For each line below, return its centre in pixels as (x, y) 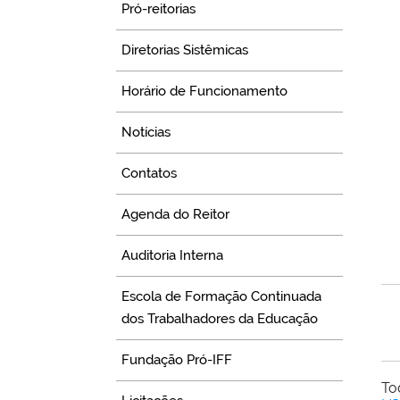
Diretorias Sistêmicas (185, 50)
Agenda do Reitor (176, 215)
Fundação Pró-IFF (177, 360)
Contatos (150, 174)
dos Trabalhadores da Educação (220, 319)
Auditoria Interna (173, 256)
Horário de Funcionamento (205, 92)
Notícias (146, 133)
